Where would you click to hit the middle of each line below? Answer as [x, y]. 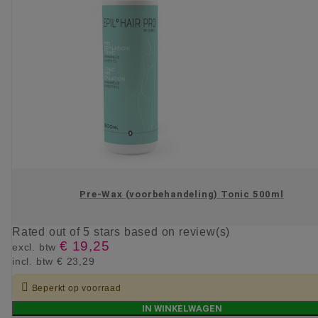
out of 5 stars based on [114, 232]
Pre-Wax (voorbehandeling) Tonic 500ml [182, 194]
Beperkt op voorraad [76, 289]
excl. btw [36, 247]
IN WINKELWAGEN [182, 309]
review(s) [205, 232]
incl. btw [34, 262]
